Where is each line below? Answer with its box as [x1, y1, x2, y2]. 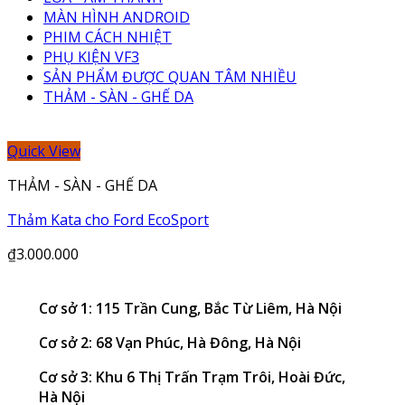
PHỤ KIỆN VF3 [43, 47, 139, 67]
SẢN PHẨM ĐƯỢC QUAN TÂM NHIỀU [43, 67, 297, 87]
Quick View [7, 141, 80, 161]
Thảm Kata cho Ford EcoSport [7, 210, 209, 230]
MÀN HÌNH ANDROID [43, 7, 190, 27]
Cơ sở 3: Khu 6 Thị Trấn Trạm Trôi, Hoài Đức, [38, 367, 345, 387]
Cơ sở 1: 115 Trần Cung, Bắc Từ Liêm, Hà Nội [38, 298, 342, 318]
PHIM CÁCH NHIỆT [43, 27, 172, 47]
